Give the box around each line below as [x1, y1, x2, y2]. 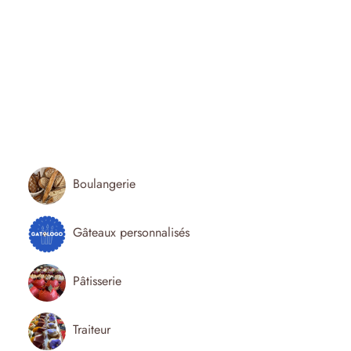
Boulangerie [73, 175, 136, 194]
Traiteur [73, 320, 110, 339]
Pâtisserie [73, 272, 121, 291]
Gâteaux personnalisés [73, 223, 190, 242]
